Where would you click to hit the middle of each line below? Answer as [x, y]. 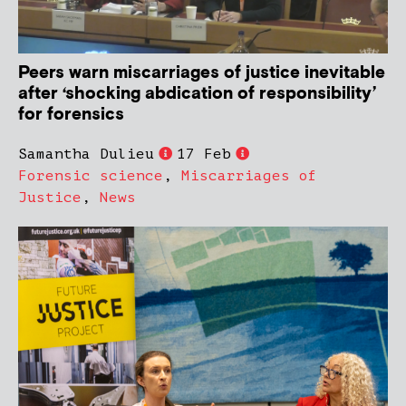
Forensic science [91, 175]
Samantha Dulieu [86, 154]
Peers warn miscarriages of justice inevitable [202, 72]
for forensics [71, 114]
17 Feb [204, 154]
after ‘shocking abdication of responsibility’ [197, 93]
